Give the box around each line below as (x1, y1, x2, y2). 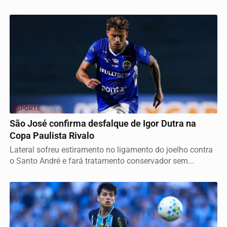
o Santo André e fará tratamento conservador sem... (10, 156, 194, 166)
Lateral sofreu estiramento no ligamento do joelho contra (10, 144, 213, 155)
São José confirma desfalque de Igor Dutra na (10, 118, 196, 129)
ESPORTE (13, 104, 41, 112)
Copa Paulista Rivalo (10, 130, 94, 141)
